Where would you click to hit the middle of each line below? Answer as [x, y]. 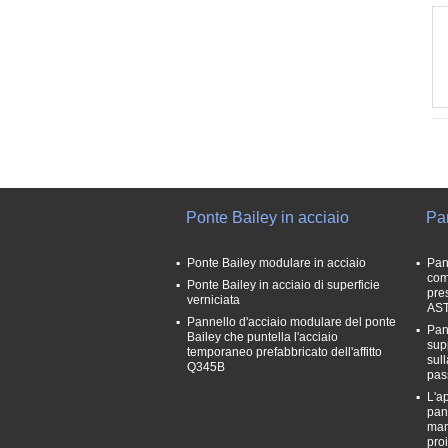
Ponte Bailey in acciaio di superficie [283, 285]
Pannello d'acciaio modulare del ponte [291, 322]
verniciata [213, 300]
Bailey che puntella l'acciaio [262, 337]
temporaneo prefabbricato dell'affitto [284, 352]
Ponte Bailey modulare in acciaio [276, 263]
